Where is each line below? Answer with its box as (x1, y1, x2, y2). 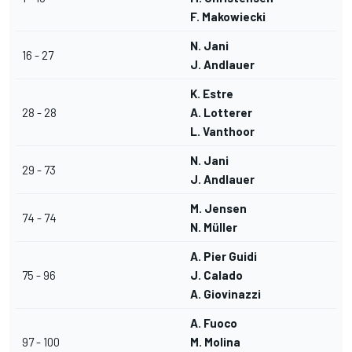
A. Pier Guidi (190, 249, 257, 264)
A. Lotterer (190, 105, 252, 120)
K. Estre (190, 86, 233, 101)
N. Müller (190, 220, 237, 235)
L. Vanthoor (190, 124, 255, 139)
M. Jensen (190, 201, 247, 216)
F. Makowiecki (190, 9, 266, 24)
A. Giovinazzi (190, 287, 261, 302)
